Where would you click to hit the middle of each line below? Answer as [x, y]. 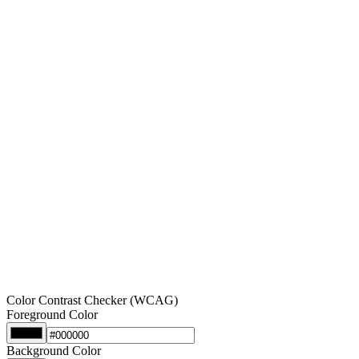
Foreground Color [52, 314]
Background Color [54, 350]
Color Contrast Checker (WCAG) [92, 300]
